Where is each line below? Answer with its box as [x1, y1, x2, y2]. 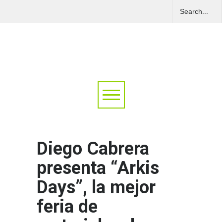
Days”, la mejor [37, 177, 156, 198]
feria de [37, 196, 98, 218]
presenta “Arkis [37, 158, 159, 179]
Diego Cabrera [37, 138, 149, 160]
